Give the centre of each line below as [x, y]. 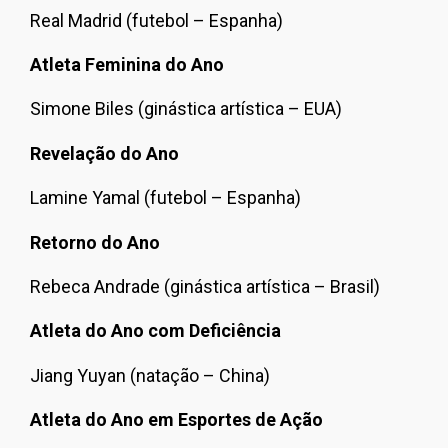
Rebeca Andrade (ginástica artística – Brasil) [205, 286]
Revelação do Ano [104, 153]
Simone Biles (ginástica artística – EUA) [186, 109]
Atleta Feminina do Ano [127, 64]
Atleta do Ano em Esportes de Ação [176, 420]
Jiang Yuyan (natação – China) [150, 375]
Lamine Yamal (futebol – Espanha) [165, 198]
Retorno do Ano [95, 242]
